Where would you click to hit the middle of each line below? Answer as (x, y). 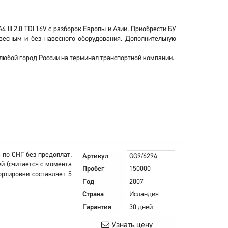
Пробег (93, 169)
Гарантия (97, 207)
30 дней (141, 207)
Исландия (144, 195)
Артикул (95, 156)
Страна (93, 195)
